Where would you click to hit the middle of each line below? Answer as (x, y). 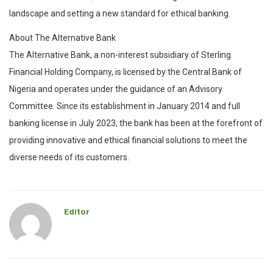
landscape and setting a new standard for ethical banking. (120, 14)
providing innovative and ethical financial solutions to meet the (128, 140)
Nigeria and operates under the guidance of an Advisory (116, 89)
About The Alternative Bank (62, 38)
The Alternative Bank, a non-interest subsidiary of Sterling (120, 55)
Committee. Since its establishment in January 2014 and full (125, 106)
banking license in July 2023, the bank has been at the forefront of (136, 123)
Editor (77, 211)
